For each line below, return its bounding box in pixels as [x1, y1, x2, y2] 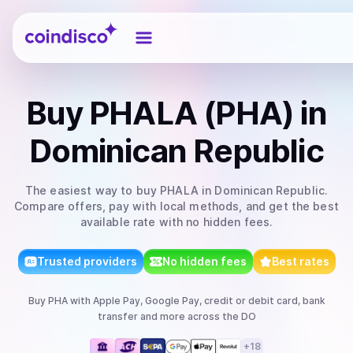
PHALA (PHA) [89, 94, 295, 132]
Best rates [271, 255, 329, 268]
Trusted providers [36, 255, 137, 268]
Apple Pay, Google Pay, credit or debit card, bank [92, 295, 325, 307]
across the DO [184, 310, 256, 322]
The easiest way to [24, 184, 136, 197]
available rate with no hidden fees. [80, 215, 273, 229]
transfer [97, 310, 138, 322]
